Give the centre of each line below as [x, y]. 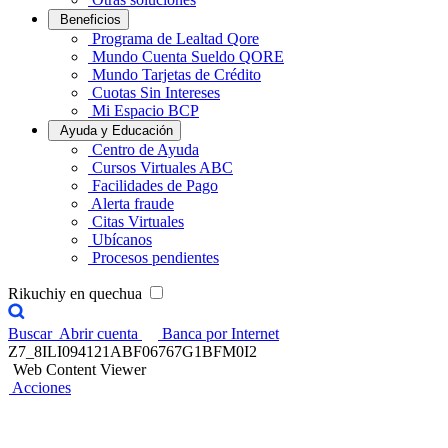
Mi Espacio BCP [145, 110]
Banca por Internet [220, 333]
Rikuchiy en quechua [77, 293]
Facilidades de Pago [155, 185]
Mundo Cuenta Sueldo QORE [188, 56]
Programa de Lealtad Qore [175, 38]
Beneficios [90, 19]
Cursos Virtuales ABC [162, 167]
